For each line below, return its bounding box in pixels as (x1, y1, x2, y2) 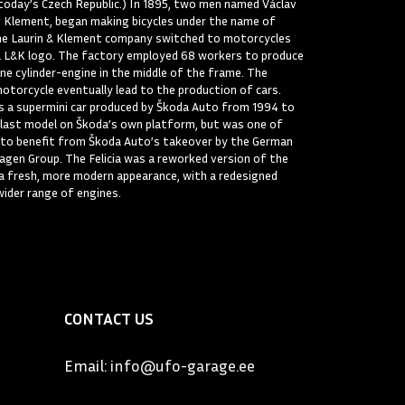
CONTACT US (64, 308, 157, 328)
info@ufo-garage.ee (110, 354, 255, 375)
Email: (64, 354, 110, 375)
